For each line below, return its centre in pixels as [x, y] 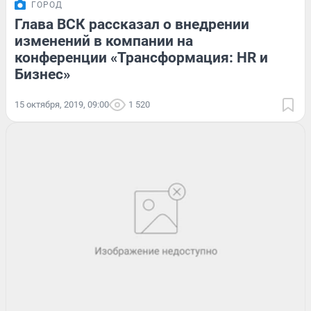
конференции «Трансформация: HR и [141, 57]
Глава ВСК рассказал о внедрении [132, 24]
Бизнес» [42, 74]
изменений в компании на [104, 41]
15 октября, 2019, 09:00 [62, 104]
